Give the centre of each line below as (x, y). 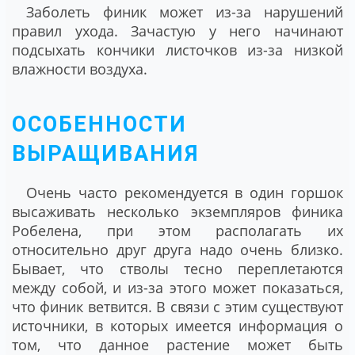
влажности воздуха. (80, 69)
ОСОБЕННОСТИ (99, 125)
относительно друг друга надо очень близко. (177, 250)
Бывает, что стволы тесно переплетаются (177, 269)
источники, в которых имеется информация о (177, 326)
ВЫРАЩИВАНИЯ (105, 154)
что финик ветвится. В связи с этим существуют (177, 307)
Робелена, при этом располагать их (177, 231)
